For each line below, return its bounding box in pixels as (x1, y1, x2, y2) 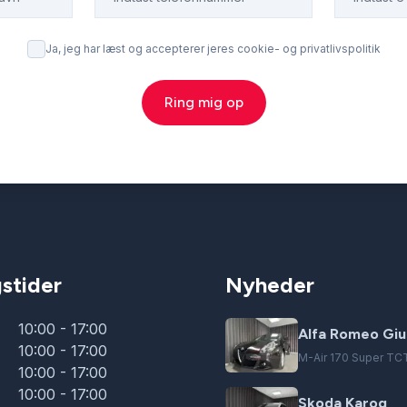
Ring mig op (164, 94, 243, 111)
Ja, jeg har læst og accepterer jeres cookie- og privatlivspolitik (45, 42, 381, 55)
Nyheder (225, 272, 314, 298)
